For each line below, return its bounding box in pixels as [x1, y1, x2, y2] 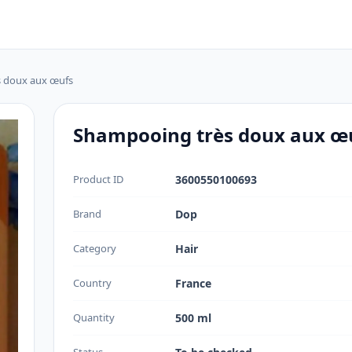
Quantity [73, 310, 115, 324]
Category [73, 241, 116, 255]
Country [73, 276, 112, 290]
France [175, 276, 211, 291]
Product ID [73, 172, 123, 186]
